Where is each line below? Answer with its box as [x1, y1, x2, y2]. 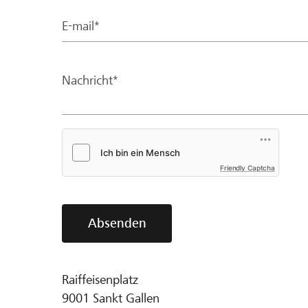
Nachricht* [62, 72, 118, 87]
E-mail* [62, 18, 100, 33]
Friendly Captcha [220, 163, 275, 172]
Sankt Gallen [93, 290, 159, 305]
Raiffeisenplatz [62, 272, 138, 287]
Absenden [87, 215, 146, 230]
